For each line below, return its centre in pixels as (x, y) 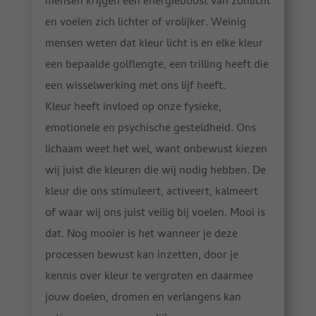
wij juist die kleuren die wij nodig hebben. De (155, 172)
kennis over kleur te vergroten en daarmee (149, 278)
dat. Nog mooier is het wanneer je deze (141, 235)
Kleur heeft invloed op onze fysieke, (133, 108)
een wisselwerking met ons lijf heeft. (135, 87)
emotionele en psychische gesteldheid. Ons (150, 129)
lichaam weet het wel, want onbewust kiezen (156, 151)
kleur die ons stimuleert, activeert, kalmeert (151, 193)
